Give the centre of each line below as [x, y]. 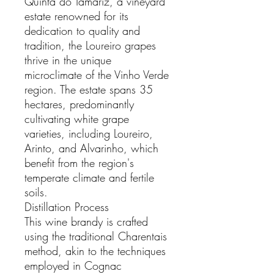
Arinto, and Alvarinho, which [91, 148]
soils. [38, 192]
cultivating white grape [77, 118]
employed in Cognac [73, 265]
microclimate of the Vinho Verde [97, 74]
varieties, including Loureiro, [89, 133]
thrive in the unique [68, 60]
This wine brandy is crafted [86, 221]
